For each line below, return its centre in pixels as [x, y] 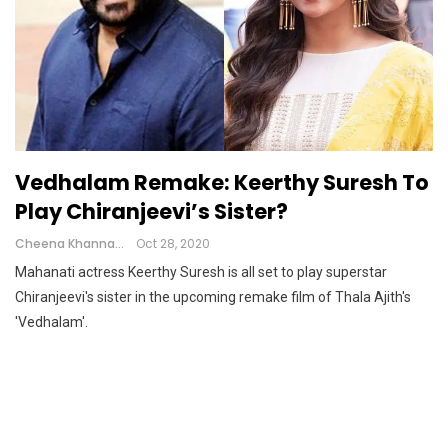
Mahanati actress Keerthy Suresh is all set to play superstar [201, 272]
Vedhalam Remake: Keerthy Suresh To [222, 183]
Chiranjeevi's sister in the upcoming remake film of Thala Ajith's [213, 297]
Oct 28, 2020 [173, 244]
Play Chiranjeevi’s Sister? [151, 212]
